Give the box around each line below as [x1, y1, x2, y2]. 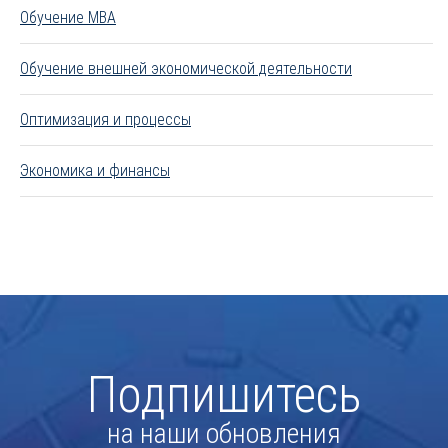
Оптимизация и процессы [20, 109, 191, 129]
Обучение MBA [20, 7, 116, 27]
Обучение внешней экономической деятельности [20, 58, 352, 78]
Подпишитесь [86, 365, 362, 424]
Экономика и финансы [20, 160, 170, 180]
